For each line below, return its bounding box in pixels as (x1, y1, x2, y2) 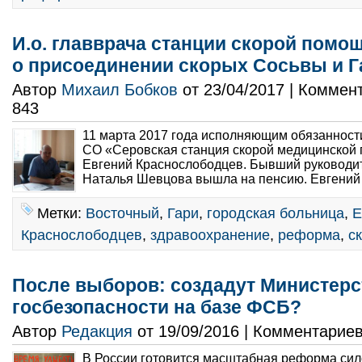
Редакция (61, 322, 133, 340)
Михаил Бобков (61, 81, 178, 99)
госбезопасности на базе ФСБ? (12, 297, 301, 318)
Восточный (86, 204, 159, 221)
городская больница (207, 204, 344, 221)
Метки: (37, 204, 86, 221)
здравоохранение (150, 226, 270, 243)
